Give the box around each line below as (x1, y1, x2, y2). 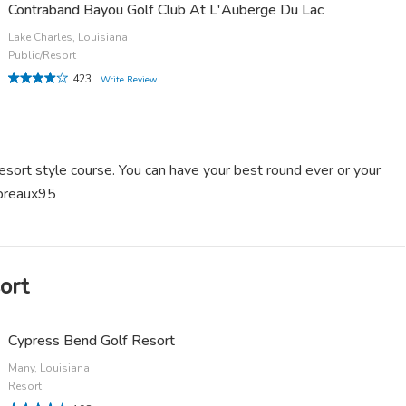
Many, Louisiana (8, 361, 91, 376)
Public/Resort (8, 47, 77, 63)
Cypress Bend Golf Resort (8, 331, 176, 352)
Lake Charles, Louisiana (8, 29, 129, 44)
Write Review (101, 72, 158, 86)
